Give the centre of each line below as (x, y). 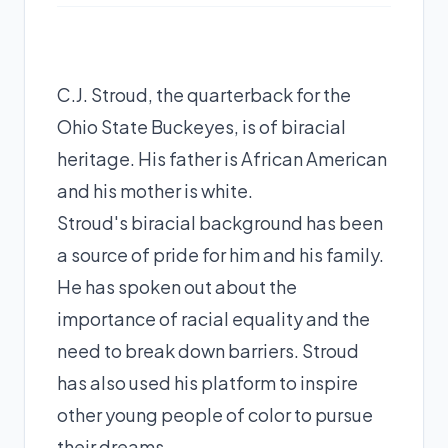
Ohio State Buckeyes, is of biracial (201, 126)
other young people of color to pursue (215, 414)
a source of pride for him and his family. (220, 254)
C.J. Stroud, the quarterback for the (204, 94)
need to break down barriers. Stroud (208, 350)
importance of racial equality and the (213, 318)
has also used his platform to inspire (207, 382)
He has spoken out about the (177, 286)
